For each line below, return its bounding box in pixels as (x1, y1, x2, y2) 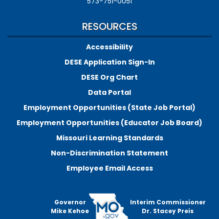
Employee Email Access (66, 163, 153, 173)
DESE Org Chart (81, 72, 138, 82)
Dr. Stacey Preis (142, 206, 194, 215)
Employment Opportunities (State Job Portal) (23, 102, 196, 112)
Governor (54, 197, 86, 206)
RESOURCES (82, 19, 137, 33)
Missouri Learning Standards (56, 132, 163, 143)
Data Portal (88, 87, 131, 97)
